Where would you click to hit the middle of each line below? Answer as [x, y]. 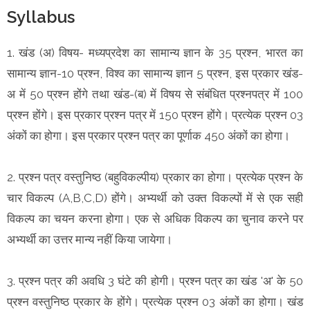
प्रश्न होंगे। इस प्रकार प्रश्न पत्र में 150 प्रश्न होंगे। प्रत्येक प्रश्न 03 [155, 115]
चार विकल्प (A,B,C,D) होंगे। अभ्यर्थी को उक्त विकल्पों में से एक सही [155, 198]
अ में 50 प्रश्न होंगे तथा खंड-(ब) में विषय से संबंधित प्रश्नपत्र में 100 [155, 94]
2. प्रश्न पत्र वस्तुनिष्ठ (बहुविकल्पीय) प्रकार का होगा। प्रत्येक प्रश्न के [155, 177]
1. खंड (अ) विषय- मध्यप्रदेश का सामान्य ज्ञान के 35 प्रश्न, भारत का [155, 52]
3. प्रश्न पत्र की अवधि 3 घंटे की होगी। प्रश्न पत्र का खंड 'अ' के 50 [155, 281]
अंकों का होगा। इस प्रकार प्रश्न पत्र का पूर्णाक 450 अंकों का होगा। [148, 135]
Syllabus [45, 17]
